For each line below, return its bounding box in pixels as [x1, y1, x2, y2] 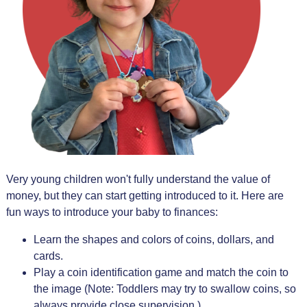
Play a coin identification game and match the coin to [33, 266, 288, 278]
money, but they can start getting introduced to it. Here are [5, 189, 284, 201]
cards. [33, 249, 63, 262]
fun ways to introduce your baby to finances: [5, 206, 218, 218]
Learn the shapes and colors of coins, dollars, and [33, 233, 274, 245]
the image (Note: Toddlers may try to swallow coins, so [33, 282, 296, 295]
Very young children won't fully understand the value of [5, 173, 270, 185]
